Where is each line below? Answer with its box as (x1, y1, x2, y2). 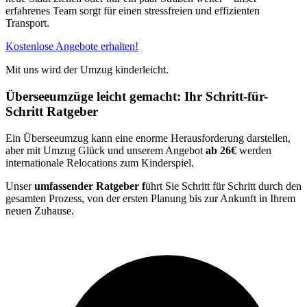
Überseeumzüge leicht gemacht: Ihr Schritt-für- (5, 89, 268, 104)
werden (236, 144, 271, 156)
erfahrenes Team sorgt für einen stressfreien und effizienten (5, 5, 260, 17)
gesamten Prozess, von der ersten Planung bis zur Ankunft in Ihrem (5, 192, 295, 204)
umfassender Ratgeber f (34, 180, 145, 192)
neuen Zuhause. (5, 204, 74, 217)
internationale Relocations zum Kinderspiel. (5, 156, 194, 169)
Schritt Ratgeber (5, 104, 98, 119)
